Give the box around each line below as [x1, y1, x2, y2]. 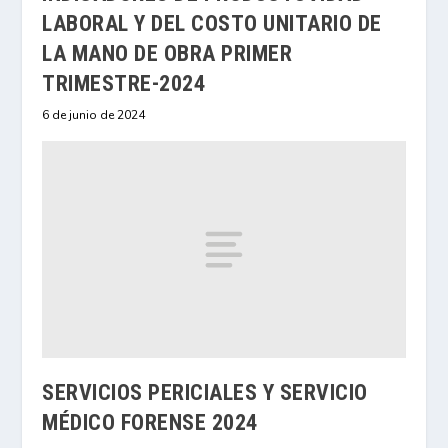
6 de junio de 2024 [42, 106, 146, 123]
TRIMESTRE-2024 [42, 70, 206, 96]
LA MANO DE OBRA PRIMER [42, 40, 293, 66]
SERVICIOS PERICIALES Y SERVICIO [42, 380, 368, 406]
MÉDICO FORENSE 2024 [42, 410, 258, 436]
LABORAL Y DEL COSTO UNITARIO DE [42, 10, 382, 36]
